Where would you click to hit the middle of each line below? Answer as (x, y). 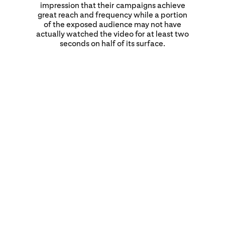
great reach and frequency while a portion (113, 15)
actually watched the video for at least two (113, 34)
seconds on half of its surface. (113, 44)
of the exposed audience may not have (113, 25)
